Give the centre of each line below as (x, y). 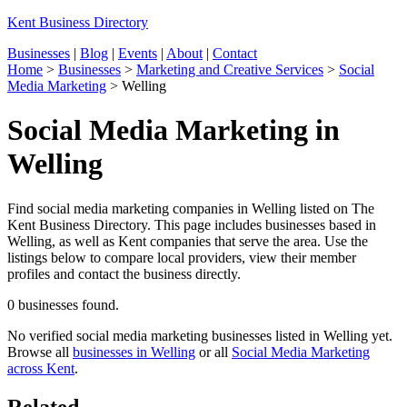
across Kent (41, 368)
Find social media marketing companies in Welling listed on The (191, 208)
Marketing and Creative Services (230, 69)
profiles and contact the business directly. (124, 273)
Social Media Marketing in (174, 130)
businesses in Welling (134, 352)
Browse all (40, 352)
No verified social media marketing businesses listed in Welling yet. (200, 335)
